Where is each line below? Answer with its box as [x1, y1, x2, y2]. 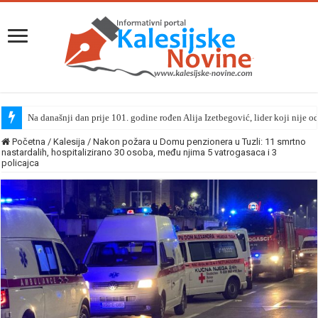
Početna [10, 136, 46, 147]
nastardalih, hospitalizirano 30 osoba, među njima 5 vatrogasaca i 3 [1, 147, 278, 158]
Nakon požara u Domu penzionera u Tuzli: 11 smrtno [93, 136, 307, 147]
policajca [1, 158, 40, 168]
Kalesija [53, 136, 86, 147]
